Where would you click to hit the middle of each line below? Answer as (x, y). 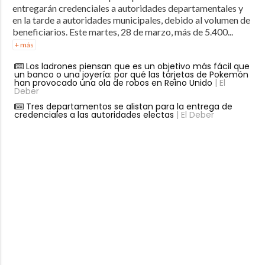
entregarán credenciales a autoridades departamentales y (127, 8)
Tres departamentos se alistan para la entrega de (129, 106)
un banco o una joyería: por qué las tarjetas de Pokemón (131, 74)
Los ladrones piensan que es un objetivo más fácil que (138, 66)
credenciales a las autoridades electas (94, 114)
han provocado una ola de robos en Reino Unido (113, 83)
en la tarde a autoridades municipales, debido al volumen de (131, 20)
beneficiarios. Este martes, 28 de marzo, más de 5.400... (122, 31)
